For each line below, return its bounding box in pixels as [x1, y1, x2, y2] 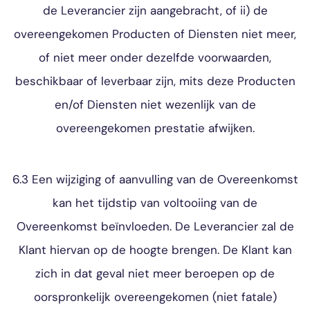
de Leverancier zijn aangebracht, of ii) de [42, 3, 268, 18]
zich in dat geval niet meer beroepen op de [35, 266, 275, 281]
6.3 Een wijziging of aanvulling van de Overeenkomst [12, 172, 298, 187]
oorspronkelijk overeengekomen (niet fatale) [33, 289, 277, 304]
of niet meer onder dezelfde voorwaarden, [39, 50, 271, 65]
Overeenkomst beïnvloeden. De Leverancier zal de [16, 219, 294, 234]
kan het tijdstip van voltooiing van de [53, 195, 257, 210]
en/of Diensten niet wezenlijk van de [54, 97, 256, 112]
